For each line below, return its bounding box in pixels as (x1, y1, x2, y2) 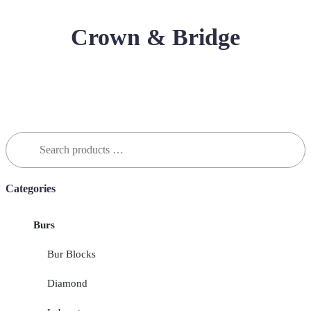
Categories (6, 183, 56, 195)
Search (5, 131, 35, 143)
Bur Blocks (47, 248, 96, 260)
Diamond (47, 277, 87, 289)
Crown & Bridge (71, 24, 240, 51)
